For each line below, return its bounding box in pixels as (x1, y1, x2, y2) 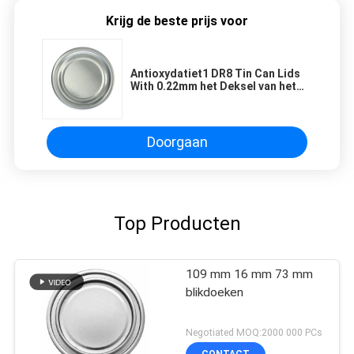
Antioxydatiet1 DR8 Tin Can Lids (130, 67, 300, 81)
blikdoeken (186, 285, 244, 300)
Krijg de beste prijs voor (106, 13, 248, 29)
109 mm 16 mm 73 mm (186, 267, 314, 282)
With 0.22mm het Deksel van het (130, 80, 296, 93)
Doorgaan (146, 134, 208, 151)
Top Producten (113, 213, 241, 235)
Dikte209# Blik (130, 92, 208, 106)
